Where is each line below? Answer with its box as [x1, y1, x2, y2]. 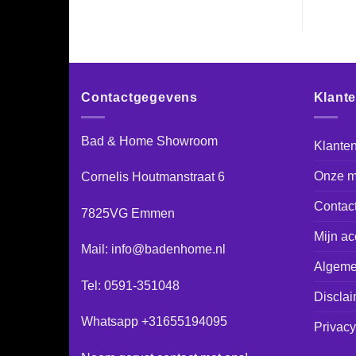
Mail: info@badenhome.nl [81, 242, 226, 257]
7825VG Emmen [81, 206, 175, 220]
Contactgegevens [81, 91, 198, 105]
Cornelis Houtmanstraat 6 [81, 170, 225, 184]
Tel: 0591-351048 [81, 278, 180, 292]
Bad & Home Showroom [81, 133, 218, 148]
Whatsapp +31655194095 [81, 315, 227, 329]
